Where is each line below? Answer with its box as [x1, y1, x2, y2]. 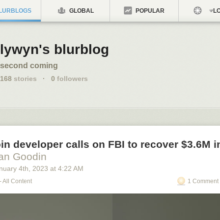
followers [55, 75, 88, 82]
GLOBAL [67, 7, 94, 14]
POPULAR [134, 7, 165, 14]
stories [12, 75, 37, 82]
